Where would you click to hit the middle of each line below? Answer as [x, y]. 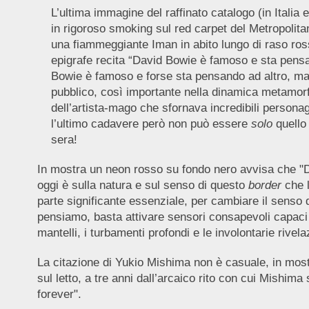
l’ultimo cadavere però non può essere [151, 123]
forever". [59, 294]
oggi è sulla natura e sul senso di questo [142, 185]
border [265, 185]
